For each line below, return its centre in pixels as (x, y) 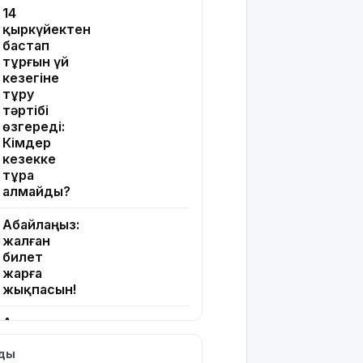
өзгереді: (34, 127)
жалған (26, 241)
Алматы (29, 323)
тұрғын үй (36, 62)
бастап (26, 46)
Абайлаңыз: (41, 225)
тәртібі (26, 111)
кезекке (29, 159)
